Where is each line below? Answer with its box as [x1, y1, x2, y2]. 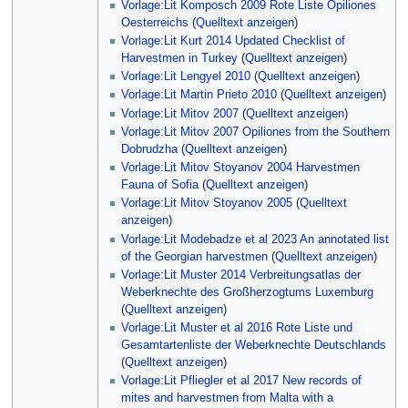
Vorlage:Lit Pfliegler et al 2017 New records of [121, 374, 362, 388]
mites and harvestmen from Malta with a [121, 392, 334, 405]
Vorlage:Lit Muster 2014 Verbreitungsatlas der [121, 268, 362, 281]
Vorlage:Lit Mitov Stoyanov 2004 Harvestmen [121, 161, 361, 175]
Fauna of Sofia [121, 178, 199, 192]
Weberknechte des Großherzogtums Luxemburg [121, 285, 374, 299]
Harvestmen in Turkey [121, 51, 239, 65]
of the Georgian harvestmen [121, 250, 269, 263]
